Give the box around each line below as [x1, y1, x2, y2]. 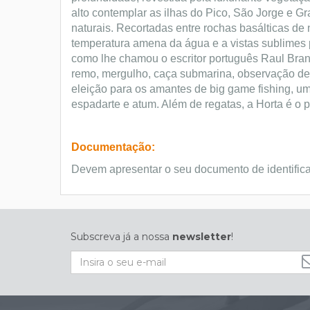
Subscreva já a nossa [71, 230, 172, 243]
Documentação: [71, 141, 155, 153]
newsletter [172, 230, 231, 243]
